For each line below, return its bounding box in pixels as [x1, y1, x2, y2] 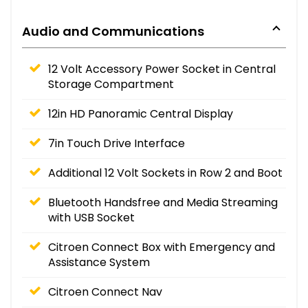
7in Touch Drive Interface [48, 135, 185, 151]
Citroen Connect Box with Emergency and [48, 239, 275, 255]
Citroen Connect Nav [48, 283, 162, 300]
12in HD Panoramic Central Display [48, 105, 233, 122]
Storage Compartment [48, 76, 174, 92]
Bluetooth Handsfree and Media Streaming [48, 194, 278, 210]
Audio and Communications [22, 22, 204, 40]
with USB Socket [48, 209, 135, 225]
